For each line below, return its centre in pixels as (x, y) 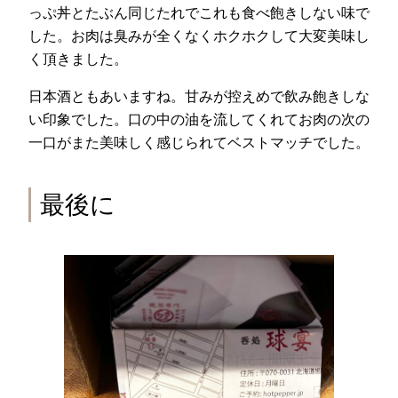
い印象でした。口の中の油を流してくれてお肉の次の (199, 119)
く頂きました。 (78, 58)
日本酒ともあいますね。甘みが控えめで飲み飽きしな (199, 96)
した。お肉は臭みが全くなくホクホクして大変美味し (199, 35)
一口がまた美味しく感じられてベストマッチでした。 (199, 143)
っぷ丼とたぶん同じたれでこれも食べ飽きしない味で (199, 12)
